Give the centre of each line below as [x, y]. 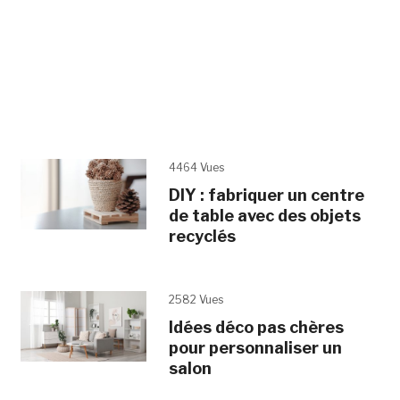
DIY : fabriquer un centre [266, 195]
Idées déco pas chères [256, 327]
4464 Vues [196, 167]
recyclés [202, 236]
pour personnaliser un [255, 347]
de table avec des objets [264, 215]
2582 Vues [196, 299]
